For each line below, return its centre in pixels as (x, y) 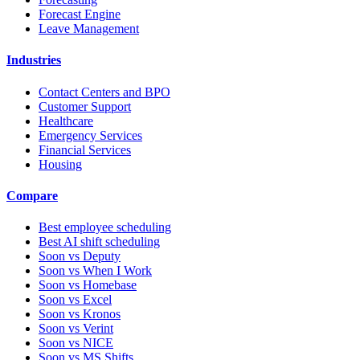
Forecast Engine (80, 14)
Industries (34, 60)
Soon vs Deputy (80, 256)
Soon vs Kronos (80, 314)
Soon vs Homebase (88, 285)
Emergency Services (90, 135)
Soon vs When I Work (95, 271)
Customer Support (85, 106)
